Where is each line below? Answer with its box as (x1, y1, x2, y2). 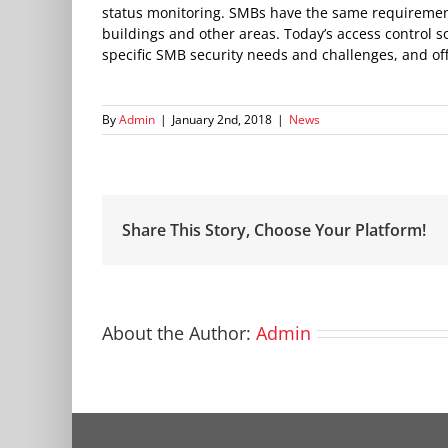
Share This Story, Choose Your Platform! (122, 218, 426, 241)
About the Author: (102, 320, 256, 345)
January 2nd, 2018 (172, 110, 272, 128)
